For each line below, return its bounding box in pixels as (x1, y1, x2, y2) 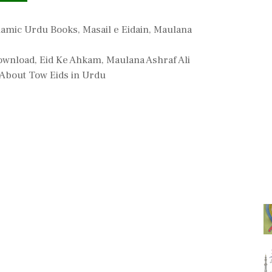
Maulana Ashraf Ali (106, 53, 191, 67)
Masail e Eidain (83, 23, 149, 36)
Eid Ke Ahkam (39, 53, 102, 67)
